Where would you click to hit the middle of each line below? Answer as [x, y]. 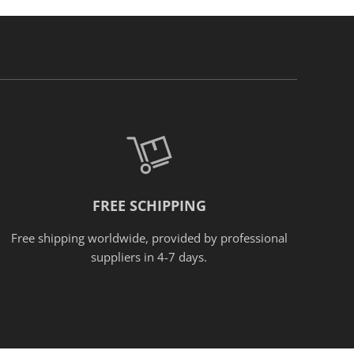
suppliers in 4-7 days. [149, 256]
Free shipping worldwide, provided [105, 237]
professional [254, 237]
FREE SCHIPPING [149, 205]
